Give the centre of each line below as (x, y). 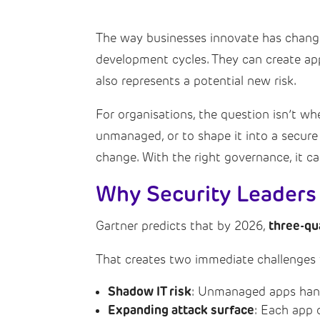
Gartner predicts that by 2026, (182, 225)
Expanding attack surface (181, 310)
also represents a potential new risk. (196, 80)
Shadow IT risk (150, 291)
